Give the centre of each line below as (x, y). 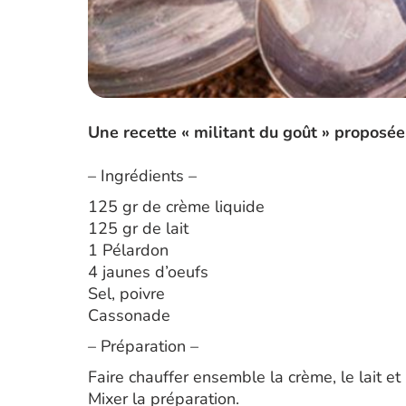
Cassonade (129, 315)
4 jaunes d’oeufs (148, 272)
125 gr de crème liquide (176, 207)
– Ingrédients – (142, 176)
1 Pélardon (128, 250)
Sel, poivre (126, 294)
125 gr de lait (138, 228)
